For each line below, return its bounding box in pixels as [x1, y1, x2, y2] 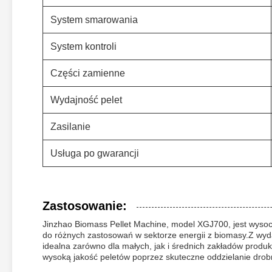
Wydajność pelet [50, 95, 122, 105]
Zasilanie [50, 121, 90, 132]
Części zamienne [50, 68, 125, 78]
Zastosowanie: [42, 199, 127, 212]
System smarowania [50, 15, 138, 25]
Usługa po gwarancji [50, 148, 139, 158]
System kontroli [50, 41, 117, 52]
